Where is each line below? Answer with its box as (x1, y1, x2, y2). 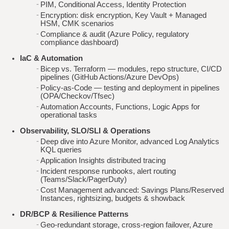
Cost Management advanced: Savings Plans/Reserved (40, 186, 224, 194)
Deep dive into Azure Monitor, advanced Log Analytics (40, 137, 219, 146)
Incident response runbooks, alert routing (40, 167, 176, 175)
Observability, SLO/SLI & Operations (19, 126, 150, 135)
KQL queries (40, 145, 82, 154)
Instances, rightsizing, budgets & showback (40, 194, 185, 202)
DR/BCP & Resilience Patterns (19, 210, 128, 218)
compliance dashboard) (40, 38, 119, 47)
